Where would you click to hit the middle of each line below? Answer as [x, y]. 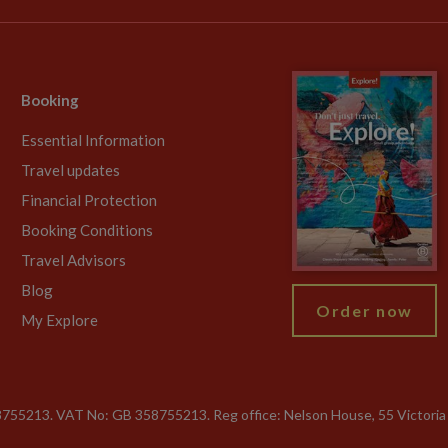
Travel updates [70, 170]
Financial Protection [89, 200]
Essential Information [93, 140]
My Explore [59, 320]
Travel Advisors [73, 260]
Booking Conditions [87, 230]
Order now [364, 310]
